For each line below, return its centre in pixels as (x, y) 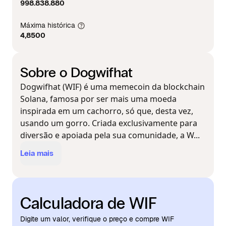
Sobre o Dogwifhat (76, 73)
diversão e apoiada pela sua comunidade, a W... (110, 135)
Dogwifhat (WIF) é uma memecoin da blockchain (112, 87)
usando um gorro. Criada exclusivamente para (109, 123)
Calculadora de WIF (88, 204)
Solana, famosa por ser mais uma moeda (98, 99)
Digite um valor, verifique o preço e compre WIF (97, 219)
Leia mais (37, 153)
